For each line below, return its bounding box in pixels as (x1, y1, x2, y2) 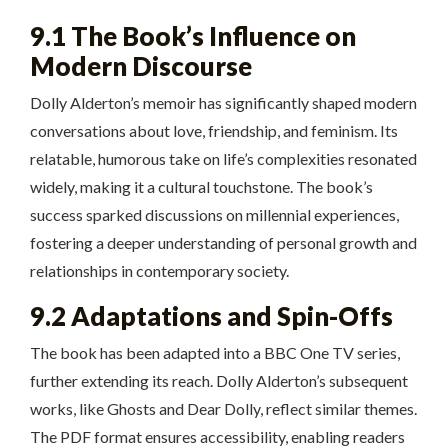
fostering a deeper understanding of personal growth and (30, 232, 417, 252)
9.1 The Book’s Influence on (30, 20, 356, 51)
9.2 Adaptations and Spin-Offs (30, 300, 393, 331)
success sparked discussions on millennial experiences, (30, 204, 399, 224)
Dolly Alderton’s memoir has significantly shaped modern (30, 92, 417, 112)
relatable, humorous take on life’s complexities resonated (30, 148, 417, 168)
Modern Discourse (30, 50, 252, 81)
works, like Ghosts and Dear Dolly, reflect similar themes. (30, 398, 417, 418)
